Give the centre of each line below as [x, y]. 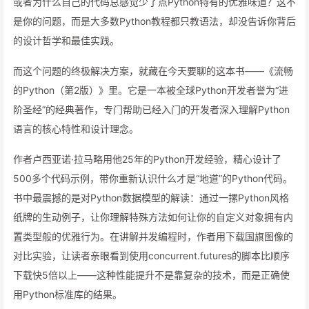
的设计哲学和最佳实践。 [66, 40]
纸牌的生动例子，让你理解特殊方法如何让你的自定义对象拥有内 [153, 217]
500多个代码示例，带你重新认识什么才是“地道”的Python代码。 [153, 178]
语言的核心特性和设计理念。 [76, 129]
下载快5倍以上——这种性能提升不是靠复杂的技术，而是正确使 [151, 275]
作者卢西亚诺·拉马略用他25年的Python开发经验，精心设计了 [147, 159]
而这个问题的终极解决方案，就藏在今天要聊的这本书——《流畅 [153, 71]
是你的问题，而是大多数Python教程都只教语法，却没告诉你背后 [154, 21]
